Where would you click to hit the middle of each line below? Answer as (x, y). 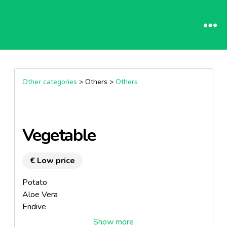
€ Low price (52, 161)
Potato (34, 182)
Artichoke (39, 219)
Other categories (49, 82)
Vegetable (59, 135)
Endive (34, 207)
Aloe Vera (40, 195)
